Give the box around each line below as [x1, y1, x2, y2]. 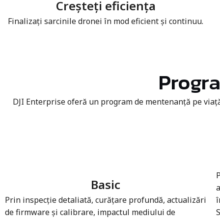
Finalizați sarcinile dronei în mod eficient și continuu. [8, 16, 204, 27]
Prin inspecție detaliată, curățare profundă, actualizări [5, 194, 206, 205]
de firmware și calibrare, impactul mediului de [5, 206, 175, 218]
